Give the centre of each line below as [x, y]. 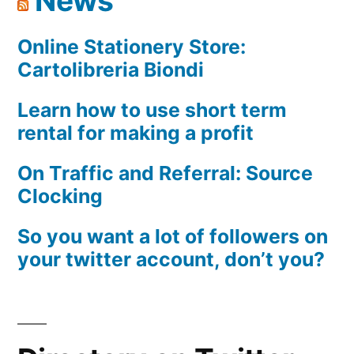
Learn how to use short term [152, 109]
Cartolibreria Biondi [111, 69]
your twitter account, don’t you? [171, 259]
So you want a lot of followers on [173, 236]
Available [166, 15]
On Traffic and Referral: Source [165, 173]
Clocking [60, 196]
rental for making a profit [136, 132]
